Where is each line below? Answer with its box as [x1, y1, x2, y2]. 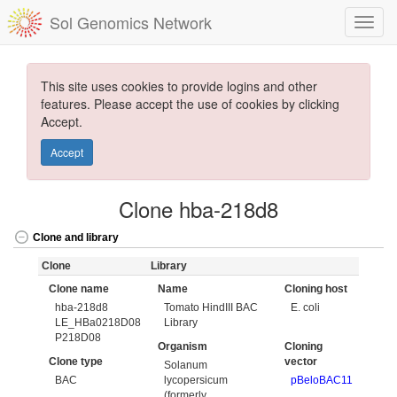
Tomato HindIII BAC [164, 300, 259, 314]
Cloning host [284, 283, 347, 295]
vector [284, 355, 317, 368]
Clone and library [33, 231, 119, 245]
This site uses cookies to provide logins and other [41, 77, 317, 95]
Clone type [49, 355, 103, 368]
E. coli [291, 300, 321, 314]
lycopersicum [164, 373, 229, 386]
